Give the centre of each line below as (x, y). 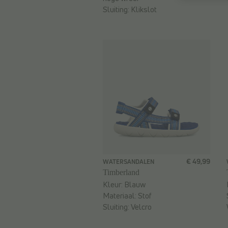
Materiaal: (120, 196)
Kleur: (113, 185)
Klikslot (144, 10)
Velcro (141, 207)
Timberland (121, 173)
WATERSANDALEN (129, 162)
